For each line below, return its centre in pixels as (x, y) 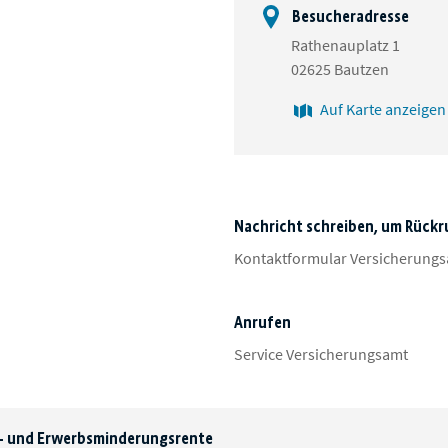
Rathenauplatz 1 (345, 45)
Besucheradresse (349, 16)
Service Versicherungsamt (321, 354)
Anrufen (262, 323)
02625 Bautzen (340, 69)
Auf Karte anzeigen (383, 109)
